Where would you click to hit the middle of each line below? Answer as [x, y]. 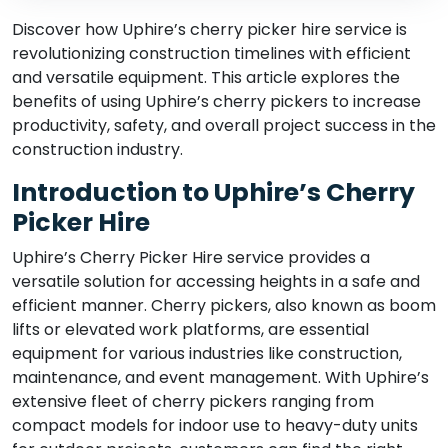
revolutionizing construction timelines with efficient [211, 53]
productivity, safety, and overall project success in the [224, 125]
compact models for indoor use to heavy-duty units [215, 425]
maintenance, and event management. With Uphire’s [220, 377]
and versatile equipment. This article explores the [206, 77]
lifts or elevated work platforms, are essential [190, 329]
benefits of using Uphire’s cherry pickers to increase [216, 101]
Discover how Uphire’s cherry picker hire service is [209, 29]
